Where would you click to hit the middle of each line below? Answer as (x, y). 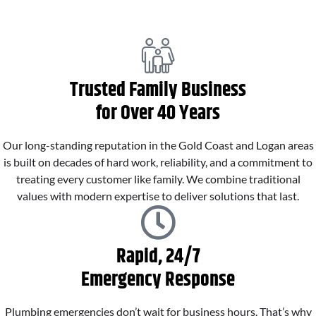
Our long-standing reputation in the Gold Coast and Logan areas (158, 145)
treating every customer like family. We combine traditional (158, 178)
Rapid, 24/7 (158, 256)
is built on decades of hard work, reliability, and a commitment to (158, 162)
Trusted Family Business (158, 90)
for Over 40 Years (158, 113)
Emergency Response (158, 280)
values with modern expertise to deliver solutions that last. (158, 195)
